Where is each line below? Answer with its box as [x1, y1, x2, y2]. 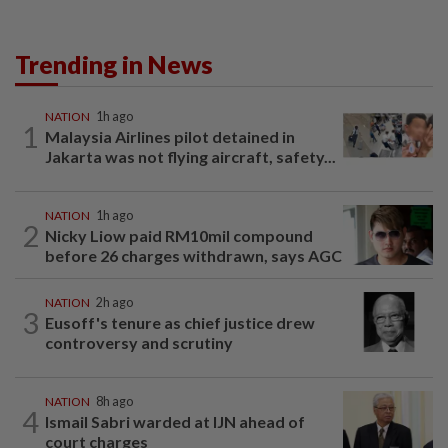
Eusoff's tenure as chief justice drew [45, 313, 315, 333]
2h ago [96, 295, 133, 311]
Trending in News [15, 49, 213, 80]
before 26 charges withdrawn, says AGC [45, 246, 342, 266]
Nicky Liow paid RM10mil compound [45, 226, 313, 246]
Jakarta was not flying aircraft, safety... [45, 147, 336, 167]
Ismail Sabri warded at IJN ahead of [45, 412, 305, 432]
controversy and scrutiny [45, 333, 233, 353]
